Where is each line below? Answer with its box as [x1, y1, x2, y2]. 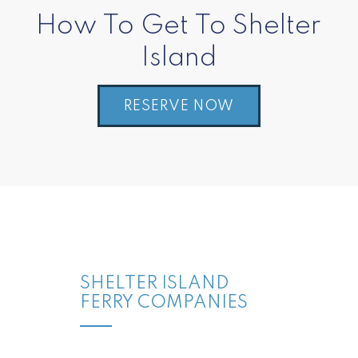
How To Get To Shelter [36, 13, 322, 40]
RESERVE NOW [123, 99, 234, 113]
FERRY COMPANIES [80, 294, 248, 312]
